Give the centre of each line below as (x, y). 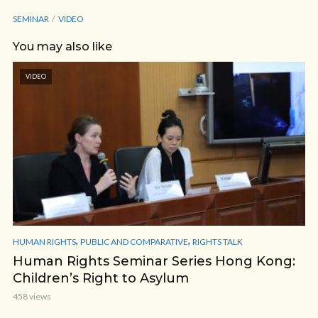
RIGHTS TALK (218, 241)
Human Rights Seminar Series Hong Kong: (154, 261)
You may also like (62, 46)
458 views (32, 296)
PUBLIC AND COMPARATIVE (134, 241)
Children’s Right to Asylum (101, 278)
